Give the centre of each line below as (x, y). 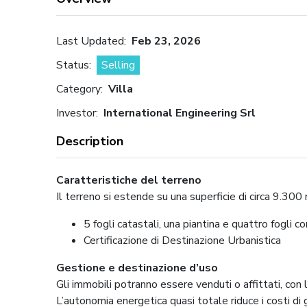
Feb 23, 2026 (167, 41)
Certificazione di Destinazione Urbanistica (183, 240)
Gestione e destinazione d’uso (137, 268)
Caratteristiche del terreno (129, 180)
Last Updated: (93, 41)
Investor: (79, 113)
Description (90, 141)
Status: (75, 65)
